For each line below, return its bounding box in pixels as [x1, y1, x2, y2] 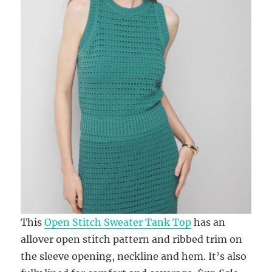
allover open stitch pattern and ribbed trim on [21, 233, 243, 246]
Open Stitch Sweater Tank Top [44, 216, 192, 229]
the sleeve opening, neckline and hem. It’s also [21, 250, 247, 263]
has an [191, 216, 226, 229]
